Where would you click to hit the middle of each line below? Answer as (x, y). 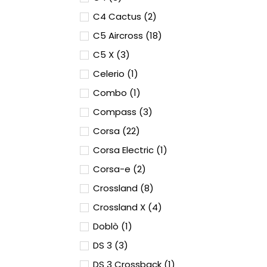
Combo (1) (117, 93)
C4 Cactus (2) (125, 16)
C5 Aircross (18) (128, 35)
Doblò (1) (113, 226)
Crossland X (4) (128, 207)
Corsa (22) (117, 131)
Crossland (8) (123, 188)
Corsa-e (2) (119, 169)
